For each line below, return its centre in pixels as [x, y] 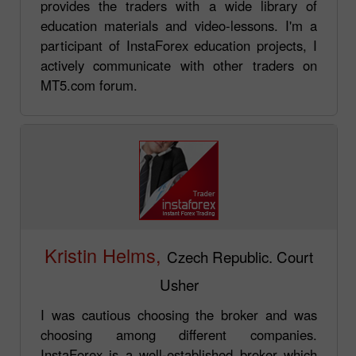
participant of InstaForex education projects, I [179, 45]
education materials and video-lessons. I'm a [179, 25]
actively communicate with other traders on [179, 65]
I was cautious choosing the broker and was [179, 314]
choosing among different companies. [179, 334]
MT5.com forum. [89, 85]
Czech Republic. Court [240, 256]
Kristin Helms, [103, 255]
